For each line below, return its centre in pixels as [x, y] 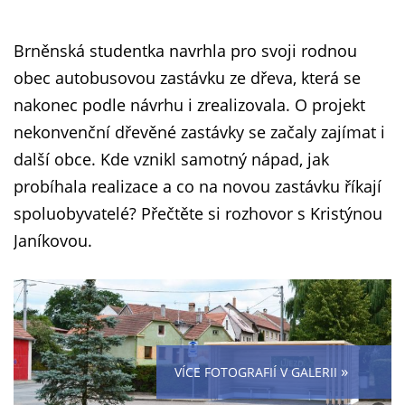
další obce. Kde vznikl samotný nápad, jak [171, 159]
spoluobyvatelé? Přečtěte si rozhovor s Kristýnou [198, 213]
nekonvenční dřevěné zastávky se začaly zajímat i [199, 132]
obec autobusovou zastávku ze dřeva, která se [187, 78]
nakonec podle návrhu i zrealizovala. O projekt [189, 105]
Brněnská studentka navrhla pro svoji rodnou [185, 51]
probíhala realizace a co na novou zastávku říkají [198, 186]
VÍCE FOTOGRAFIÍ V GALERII [258, 372]
